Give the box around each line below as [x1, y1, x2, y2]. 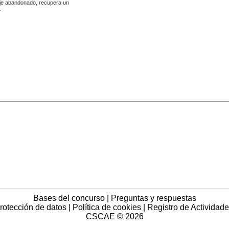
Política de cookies [73, 203, 141, 212]
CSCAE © [85, 212, 125, 221]
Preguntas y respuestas [110, 194, 196, 202]
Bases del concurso [33, 194, 105, 202]
